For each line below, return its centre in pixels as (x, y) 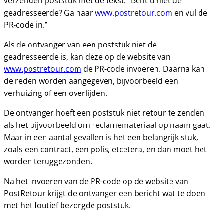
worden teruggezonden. (48, 161)
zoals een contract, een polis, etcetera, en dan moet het (105, 149)
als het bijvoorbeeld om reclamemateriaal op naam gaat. (107, 125)
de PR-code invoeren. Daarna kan (143, 69)
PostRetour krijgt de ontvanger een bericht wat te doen (105, 193)
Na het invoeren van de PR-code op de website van (96, 181)
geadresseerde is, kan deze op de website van (87, 57)
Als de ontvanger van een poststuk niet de (80, 45)
